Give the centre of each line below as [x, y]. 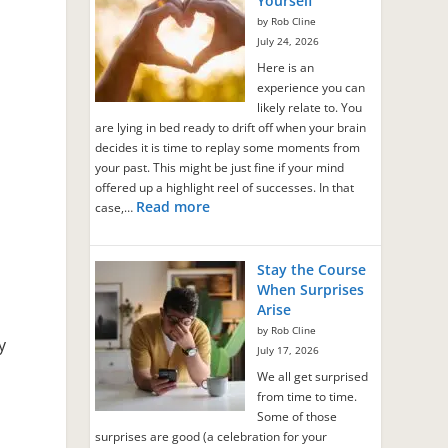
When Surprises [311, 289]
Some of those [297, 416]
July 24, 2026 [288, 41]
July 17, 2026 [288, 350]
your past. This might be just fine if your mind [220, 167]
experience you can [311, 87]
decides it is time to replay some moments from [228, 147]
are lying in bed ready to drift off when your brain [231, 127]
